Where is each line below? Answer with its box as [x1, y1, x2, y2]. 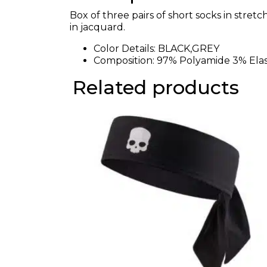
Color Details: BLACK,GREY [94, 42, 219, 54]
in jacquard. [70, 21, 125, 33]
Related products [73, 75, 239, 99]
